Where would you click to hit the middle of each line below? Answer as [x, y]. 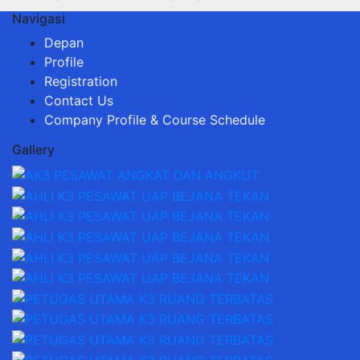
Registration [81, 82]
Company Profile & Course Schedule [155, 120]
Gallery [33, 150]
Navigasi [39, 19]
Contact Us [79, 101]
